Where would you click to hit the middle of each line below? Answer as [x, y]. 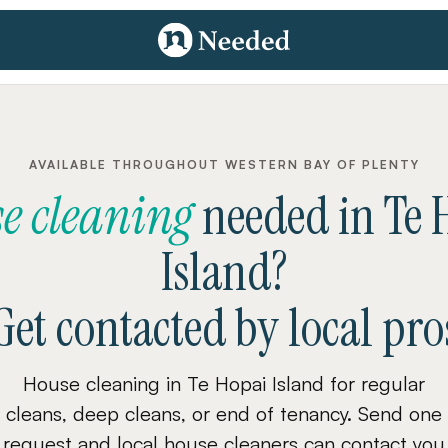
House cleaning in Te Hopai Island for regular [224, 383]
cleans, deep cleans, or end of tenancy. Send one [224, 413]
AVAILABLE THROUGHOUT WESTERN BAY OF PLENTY [224, 164]
